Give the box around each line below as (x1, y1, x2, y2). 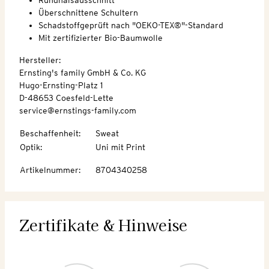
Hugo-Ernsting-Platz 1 (19, 80, 103, 90)
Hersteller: (19, 55, 61, 65)
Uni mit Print (95, 142, 145, 152)
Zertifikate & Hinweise (19, 213, 187, 235)
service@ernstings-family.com (19, 105, 136, 115)
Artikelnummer (20, 165, 79, 175)
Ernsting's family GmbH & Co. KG (19, 67, 146, 77)
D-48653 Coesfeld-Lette (19, 92, 113, 103)
